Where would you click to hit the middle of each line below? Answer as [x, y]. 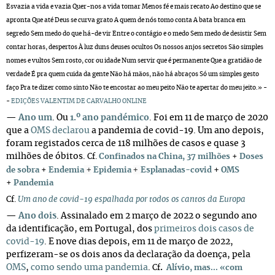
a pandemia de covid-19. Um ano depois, [178, 131]
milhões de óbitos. [47, 157]
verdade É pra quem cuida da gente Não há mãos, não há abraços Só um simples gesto [133, 74]
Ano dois [37, 216]
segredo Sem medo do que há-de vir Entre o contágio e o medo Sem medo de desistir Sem [136, 34]
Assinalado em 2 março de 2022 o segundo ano [159, 216]
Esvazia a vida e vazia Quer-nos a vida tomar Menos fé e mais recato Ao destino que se [134, 7]
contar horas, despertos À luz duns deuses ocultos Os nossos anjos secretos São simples [135, 47]
